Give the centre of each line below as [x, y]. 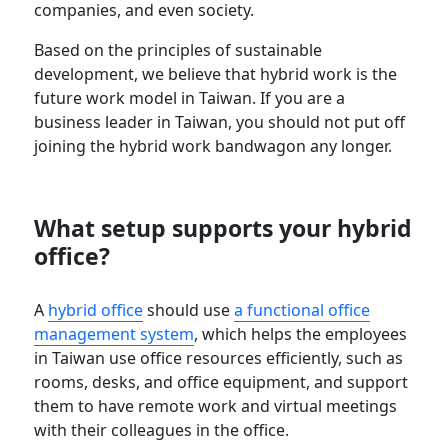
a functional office [302, 309]
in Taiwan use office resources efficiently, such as [219, 357]
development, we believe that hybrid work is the [216, 73]
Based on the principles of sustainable [178, 49]
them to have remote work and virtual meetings [216, 405]
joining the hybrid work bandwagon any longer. [215, 145]
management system [114, 333]
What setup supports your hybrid [223, 227]
